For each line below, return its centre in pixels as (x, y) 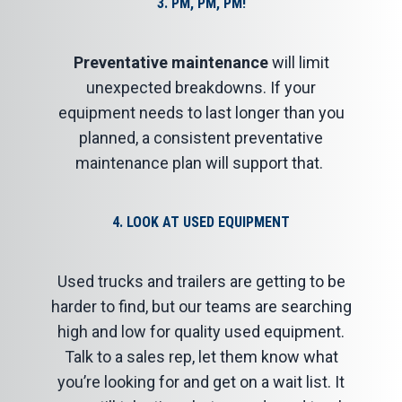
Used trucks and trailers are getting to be (201, 281)
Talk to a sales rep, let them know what (201, 357)
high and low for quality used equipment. (201, 332)
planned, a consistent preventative (201, 138)
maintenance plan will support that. (201, 163)
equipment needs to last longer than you (201, 113)
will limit (298, 62)
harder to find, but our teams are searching (201, 306)
